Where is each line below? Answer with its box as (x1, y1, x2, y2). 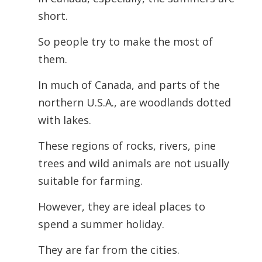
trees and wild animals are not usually (37, 156, 229, 170)
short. (37, 9, 68, 23)
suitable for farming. (37, 174, 143, 188)
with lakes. (37, 113, 91, 127)
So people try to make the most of (37, 35, 213, 49)
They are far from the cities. (37, 243, 180, 257)
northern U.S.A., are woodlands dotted (37, 95, 231, 109)
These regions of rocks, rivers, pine (37, 139, 216, 153)
